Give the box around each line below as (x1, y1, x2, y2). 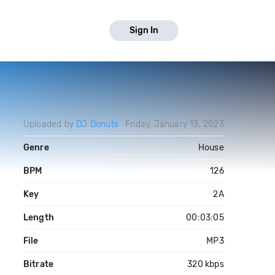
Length (23, 212, 54, 223)
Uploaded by (23, 119, 77, 130)
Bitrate (23, 259, 54, 269)
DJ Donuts (76, 119, 118, 130)
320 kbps (187, 259, 224, 269)
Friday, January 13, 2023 (125, 119, 224, 130)
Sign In (130, 25, 158, 36)
